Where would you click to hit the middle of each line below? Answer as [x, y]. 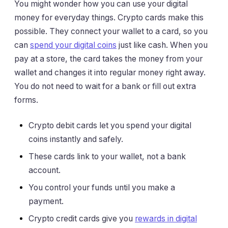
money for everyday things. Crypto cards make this [109, 18]
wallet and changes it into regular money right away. [110, 73]
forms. [26, 100]
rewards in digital [166, 218]
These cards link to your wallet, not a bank [107, 156]
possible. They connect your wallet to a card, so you [111, 32]
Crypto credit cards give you [82, 218]
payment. [46, 201]
